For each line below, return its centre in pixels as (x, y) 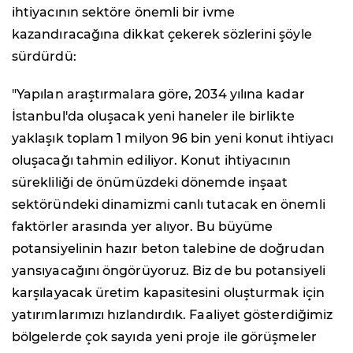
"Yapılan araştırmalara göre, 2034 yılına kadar (158, 94)
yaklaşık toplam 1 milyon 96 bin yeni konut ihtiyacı (173, 138)
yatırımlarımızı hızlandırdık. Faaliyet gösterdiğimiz (173, 314)
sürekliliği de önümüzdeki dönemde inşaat (150, 182)
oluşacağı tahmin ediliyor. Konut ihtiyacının (152, 160)
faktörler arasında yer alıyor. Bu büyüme (143, 226)
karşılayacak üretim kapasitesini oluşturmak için (168, 292)
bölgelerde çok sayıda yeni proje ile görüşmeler (164, 336)
